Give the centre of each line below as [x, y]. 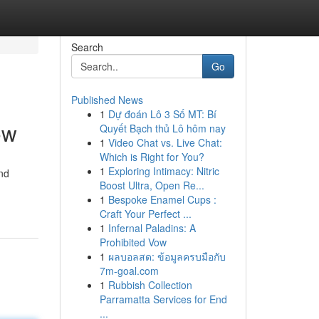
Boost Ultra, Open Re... [152, 185]
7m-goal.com [129, 271]
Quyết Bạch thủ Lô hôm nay [162, 128]
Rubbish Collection [150, 285]
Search [87, 47]
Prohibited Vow [133, 242]
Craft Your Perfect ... [145, 214]
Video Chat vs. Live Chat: [165, 142]
